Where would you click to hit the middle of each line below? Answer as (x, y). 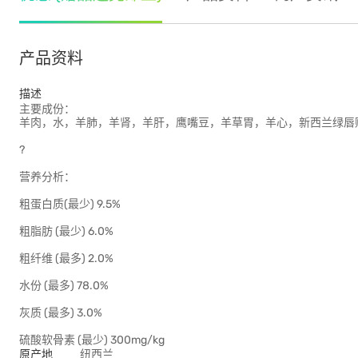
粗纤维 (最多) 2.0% (66, 259)
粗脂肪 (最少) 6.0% (66, 231)
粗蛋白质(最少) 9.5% (70, 204)
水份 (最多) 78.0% (64, 286)
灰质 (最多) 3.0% (61, 313)
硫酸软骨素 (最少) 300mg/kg (92, 340)
